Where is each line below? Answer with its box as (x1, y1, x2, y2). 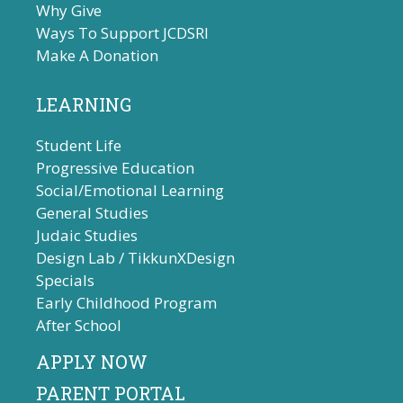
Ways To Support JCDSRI (36, 22, 209, 44)
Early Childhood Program (36, 292, 217, 314)
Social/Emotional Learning (36, 180, 224, 201)
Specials (36, 270, 94, 291)
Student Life (36, 135, 121, 157)
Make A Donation (36, 45, 158, 67)
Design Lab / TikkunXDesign (36, 247, 235, 269)
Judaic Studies (36, 225, 138, 246)
